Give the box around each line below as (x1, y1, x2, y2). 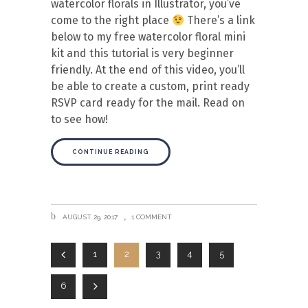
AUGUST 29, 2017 (60, 213, 118, 221)
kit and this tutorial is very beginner (51, 47, 234, 60)
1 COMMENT (131, 213, 172, 221)
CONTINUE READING (72, 148, 149, 155)
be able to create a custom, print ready (51, 80, 250, 93)
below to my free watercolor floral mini (51, 30, 245, 43)
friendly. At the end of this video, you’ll (51, 63, 245, 76)
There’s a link (184, 14, 256, 27)
